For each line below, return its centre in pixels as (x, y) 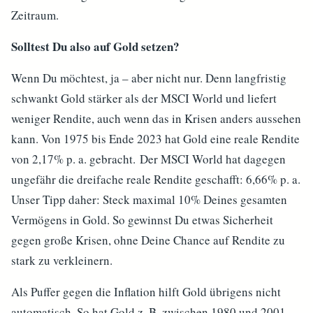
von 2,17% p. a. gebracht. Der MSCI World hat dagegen (148, 159)
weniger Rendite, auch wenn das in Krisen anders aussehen (156, 118)
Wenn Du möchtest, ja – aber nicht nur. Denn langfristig (149, 78)
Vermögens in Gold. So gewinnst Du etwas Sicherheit (142, 220)
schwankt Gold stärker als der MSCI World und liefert (144, 98)
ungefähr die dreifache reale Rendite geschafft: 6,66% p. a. (156, 179)
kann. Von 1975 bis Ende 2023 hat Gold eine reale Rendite (155, 139)
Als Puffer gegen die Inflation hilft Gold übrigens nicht (146, 292)
